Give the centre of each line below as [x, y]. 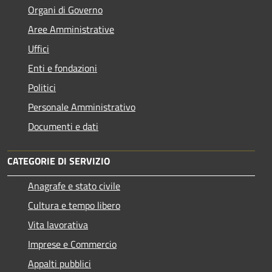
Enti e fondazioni [63, 68]
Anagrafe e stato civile [74, 185]
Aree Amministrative [71, 29]
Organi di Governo [65, 9]
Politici [42, 87]
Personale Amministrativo [82, 107]
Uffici [39, 48]
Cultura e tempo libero [74, 205]
